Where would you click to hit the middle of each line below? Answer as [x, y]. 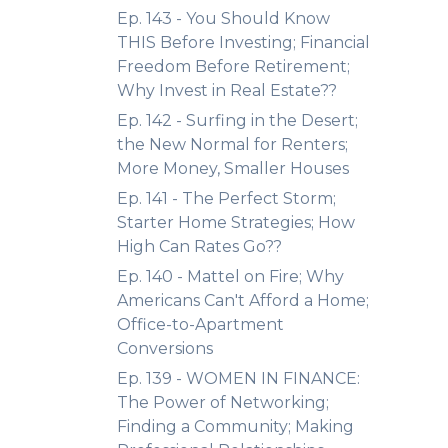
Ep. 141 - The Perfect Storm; [226, 198]
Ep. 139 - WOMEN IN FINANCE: [238, 378]
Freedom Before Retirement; [233, 66]
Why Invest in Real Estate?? [227, 90]
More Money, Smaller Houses [233, 168]
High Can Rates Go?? [199, 246]
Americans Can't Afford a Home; [243, 300]
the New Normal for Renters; [232, 144]
